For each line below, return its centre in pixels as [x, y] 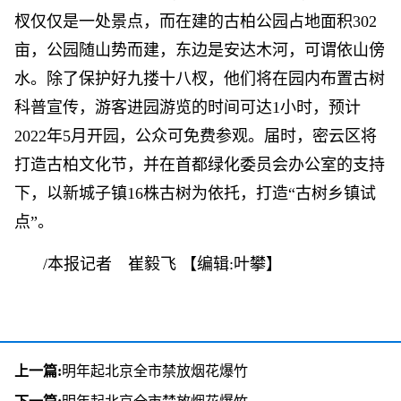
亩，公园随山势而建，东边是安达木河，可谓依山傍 [200, 50]
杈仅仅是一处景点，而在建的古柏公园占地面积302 [196, 21]
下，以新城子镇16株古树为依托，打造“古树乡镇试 [195, 193]
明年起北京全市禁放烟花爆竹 [155, 371]
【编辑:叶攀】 [231, 264]
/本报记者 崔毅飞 [112, 264]
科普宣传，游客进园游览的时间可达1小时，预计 [188, 107]
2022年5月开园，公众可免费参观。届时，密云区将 [196, 136]
